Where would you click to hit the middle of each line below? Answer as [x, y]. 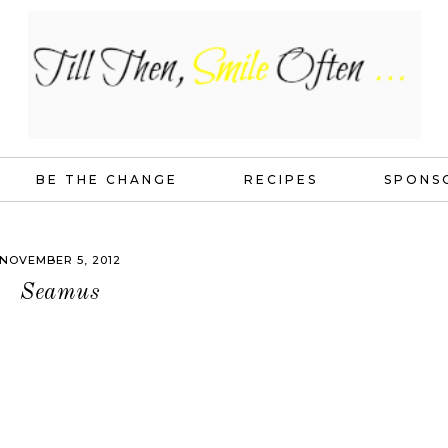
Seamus [60, 292]
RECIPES [281, 179]
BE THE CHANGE [107, 179]
